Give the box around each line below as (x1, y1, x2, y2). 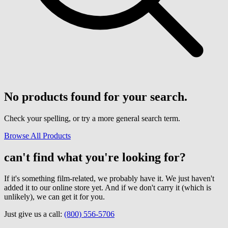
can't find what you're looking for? (4, 150, 186, 164)
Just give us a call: (4, 210, 64, 219)
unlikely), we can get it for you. (4, 192, 105, 202)
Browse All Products (4, 131, 71, 140)
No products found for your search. (4, 90, 187, 103)
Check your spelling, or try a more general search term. (4, 113, 180, 123)
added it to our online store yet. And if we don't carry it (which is (4, 183, 211, 192)
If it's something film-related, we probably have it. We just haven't (4, 174, 214, 183)
